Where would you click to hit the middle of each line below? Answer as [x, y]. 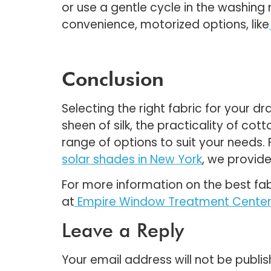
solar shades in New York [132, 159]
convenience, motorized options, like [165, 24]
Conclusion [113, 79]
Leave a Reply [123, 230]
